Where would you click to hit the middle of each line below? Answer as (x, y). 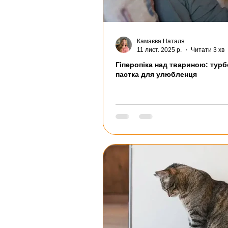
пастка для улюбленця (156, 75)
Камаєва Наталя (161, 41)
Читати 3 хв (208, 50)
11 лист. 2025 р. (159, 50)
